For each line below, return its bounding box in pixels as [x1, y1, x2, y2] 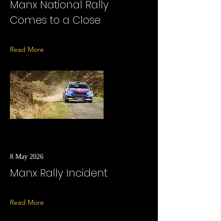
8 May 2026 [10, 153, 43, 160]
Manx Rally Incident [10, 166, 108, 180]
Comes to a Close [10, 13, 101, 27]
